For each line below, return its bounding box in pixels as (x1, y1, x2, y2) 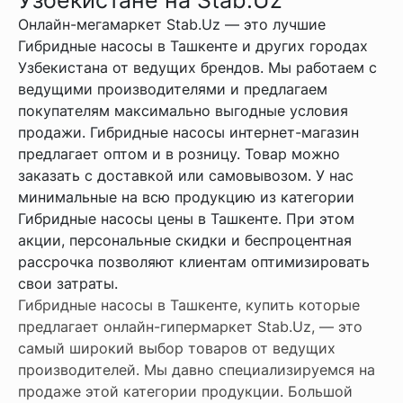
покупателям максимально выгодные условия (18, 101, 348, 120)
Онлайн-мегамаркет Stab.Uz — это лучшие (18, 14, 326, 33)
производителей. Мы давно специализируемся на (18, 360, 375, 379)
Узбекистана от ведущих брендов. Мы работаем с (18, 58, 377, 76)
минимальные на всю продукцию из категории (18, 187, 354, 206)
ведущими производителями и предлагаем (18, 79, 327, 98)
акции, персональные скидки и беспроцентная (18, 230, 352, 249)
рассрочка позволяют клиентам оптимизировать (18, 252, 370, 271)
